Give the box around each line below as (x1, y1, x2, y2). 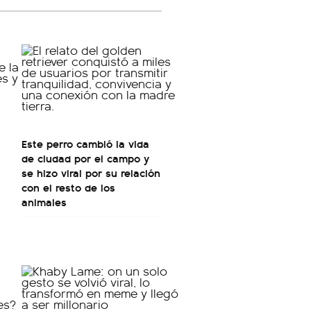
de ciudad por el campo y (22, 150, 149, 166)
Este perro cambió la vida (22, 135, 149, 151)
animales (22, 194, 67, 210)
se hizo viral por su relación (22, 165, 160, 180)
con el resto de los (22, 179, 115, 195)
